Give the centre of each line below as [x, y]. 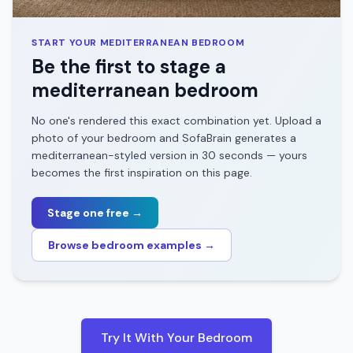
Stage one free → [95, 213]
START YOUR [66, 43]
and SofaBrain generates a [226, 138]
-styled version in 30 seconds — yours [208, 155]
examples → [180, 245]
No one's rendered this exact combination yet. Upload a [176, 121]
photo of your [69, 138]
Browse [70, 245]
